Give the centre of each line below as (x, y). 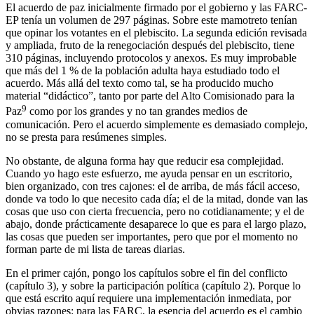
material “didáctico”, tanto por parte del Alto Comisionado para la (150, 96)
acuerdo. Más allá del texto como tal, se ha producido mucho (139, 83)
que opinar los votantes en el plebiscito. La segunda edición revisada (156, 33)
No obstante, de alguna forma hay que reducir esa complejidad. (145, 161)
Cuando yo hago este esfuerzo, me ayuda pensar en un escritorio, (149, 173)
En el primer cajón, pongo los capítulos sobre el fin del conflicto (146, 273)
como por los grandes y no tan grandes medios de (137, 111)
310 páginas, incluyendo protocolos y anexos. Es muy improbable (151, 58)
